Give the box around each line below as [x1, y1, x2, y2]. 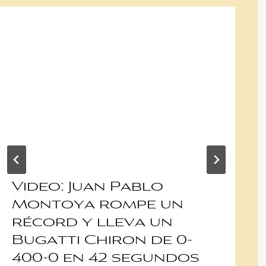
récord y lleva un [12, 217, 173, 230]
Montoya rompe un [12, 199, 183, 212]
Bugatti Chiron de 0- [12, 235, 192, 248]
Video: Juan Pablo [12, 182, 163, 194]
